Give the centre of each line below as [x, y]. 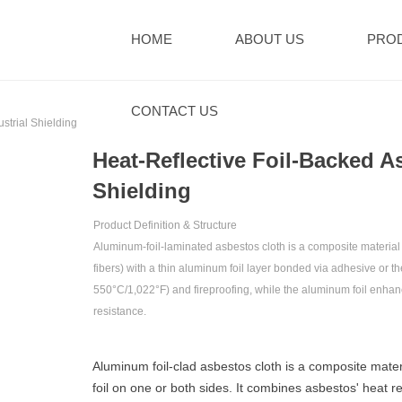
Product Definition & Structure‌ [165, 225]
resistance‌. [120, 311]
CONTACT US [175, 111]
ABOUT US [270, 39]
